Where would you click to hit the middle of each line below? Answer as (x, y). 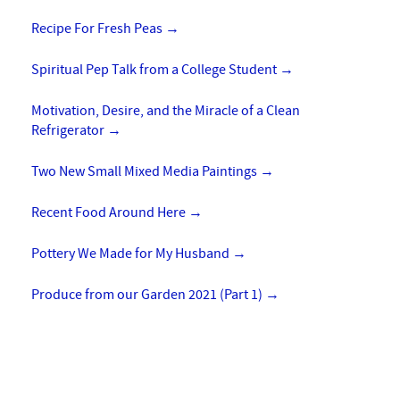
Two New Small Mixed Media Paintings (146, 171)
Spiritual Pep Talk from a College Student (155, 70)
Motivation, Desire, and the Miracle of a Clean (166, 111)
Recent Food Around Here (110, 212)
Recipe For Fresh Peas (98, 29)
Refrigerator (69, 130)
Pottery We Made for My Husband (132, 254)
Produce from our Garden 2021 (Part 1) (148, 295)
